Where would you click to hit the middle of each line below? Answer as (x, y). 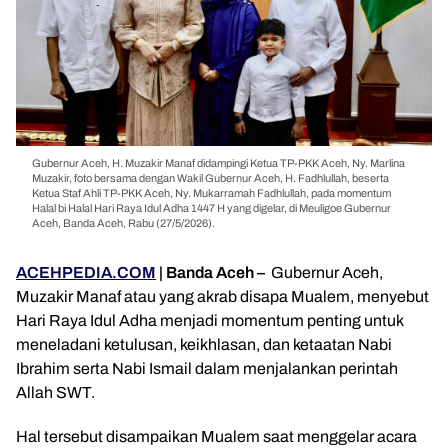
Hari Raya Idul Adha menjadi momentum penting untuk (209, 320)
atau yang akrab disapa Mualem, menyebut (275, 296)
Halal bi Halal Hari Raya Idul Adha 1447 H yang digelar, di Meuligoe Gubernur (211, 208)
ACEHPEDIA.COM (86, 272)
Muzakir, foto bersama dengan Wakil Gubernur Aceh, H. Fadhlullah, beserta (210, 178)
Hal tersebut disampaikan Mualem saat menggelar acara (216, 436)
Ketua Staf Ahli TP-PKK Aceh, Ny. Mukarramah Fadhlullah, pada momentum (211, 193)
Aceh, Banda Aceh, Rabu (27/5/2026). (123, 223)
